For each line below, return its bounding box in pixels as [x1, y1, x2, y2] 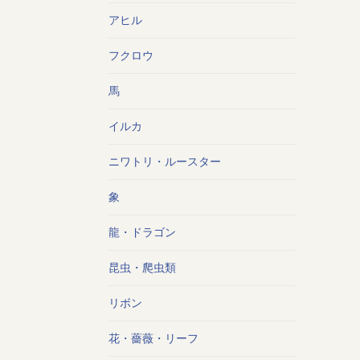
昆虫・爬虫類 [108, 260, 176, 275]
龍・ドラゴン [108, 225, 176, 239]
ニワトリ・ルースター [108, 154, 221, 169]
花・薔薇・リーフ [108, 331, 198, 346]
